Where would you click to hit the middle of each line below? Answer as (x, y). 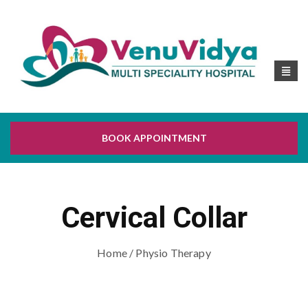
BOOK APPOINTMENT (154, 138)
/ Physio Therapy (169, 253)
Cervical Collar (154, 218)
